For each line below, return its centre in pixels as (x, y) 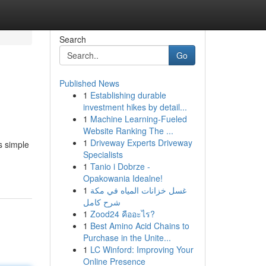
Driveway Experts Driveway (141, 142)
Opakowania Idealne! (123, 178)
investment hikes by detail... (135, 107)
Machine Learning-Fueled (138, 119)
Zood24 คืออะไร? (122, 214)
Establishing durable (128, 95)
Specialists (103, 154)
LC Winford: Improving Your (142, 249)
